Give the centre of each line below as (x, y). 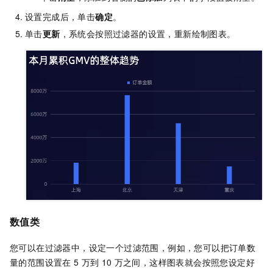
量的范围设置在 (41, 262)
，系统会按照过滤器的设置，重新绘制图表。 (148, 34)
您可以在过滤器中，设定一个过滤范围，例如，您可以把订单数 (133, 247)
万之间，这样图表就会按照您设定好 (184, 262)
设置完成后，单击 (60, 17)
